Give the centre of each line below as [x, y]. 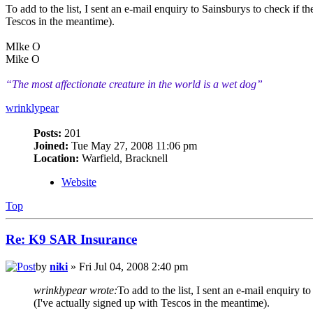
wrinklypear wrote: [75, 290]
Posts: [48, 133]
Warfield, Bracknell [123, 158]
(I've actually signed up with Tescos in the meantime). [152, 303]
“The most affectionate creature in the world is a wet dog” [134, 84]
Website [79, 182]
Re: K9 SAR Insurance [71, 240]
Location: [56, 158]
